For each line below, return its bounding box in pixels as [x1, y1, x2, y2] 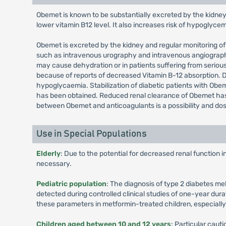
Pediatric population [36, 180, 106, 188]
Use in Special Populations [36, 129, 147, 139]
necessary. [36, 159, 72, 168]
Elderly [36, 149, 61, 158]
